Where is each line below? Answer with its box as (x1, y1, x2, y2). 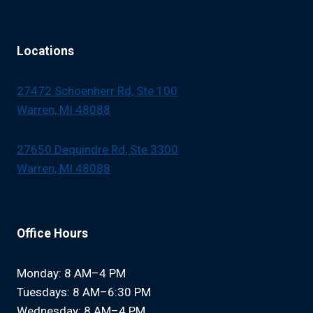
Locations (17, 43, 74, 58)
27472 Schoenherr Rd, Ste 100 (17, 83, 177, 98)
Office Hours (17, 226, 88, 240)
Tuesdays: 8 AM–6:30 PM (17, 284, 151, 299)
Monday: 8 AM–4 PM (17, 265, 126, 280)
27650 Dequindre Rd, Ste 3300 (17, 142, 178, 156)
